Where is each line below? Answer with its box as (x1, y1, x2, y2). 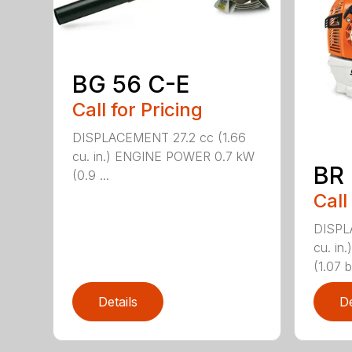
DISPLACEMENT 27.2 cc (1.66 (72, 130, 247, 145)
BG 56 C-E (72, 70, 190, 98)
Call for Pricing (72, 98, 203, 121)
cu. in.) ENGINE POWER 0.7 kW (72, 148, 255, 164)
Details (98, 293, 138, 310)
